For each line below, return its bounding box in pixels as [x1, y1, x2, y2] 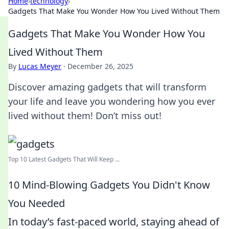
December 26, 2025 [67, 61, 133, 71]
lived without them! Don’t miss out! [8, 109, 162, 122]
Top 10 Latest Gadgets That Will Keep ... [8, 155, 120, 164]
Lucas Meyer [18, 61, 61, 71]
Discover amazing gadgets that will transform [8, 81, 207, 93]
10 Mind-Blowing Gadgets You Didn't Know [8, 178, 210, 192]
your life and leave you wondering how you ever [8, 95, 215, 107]
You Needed [8, 196, 65, 210]
